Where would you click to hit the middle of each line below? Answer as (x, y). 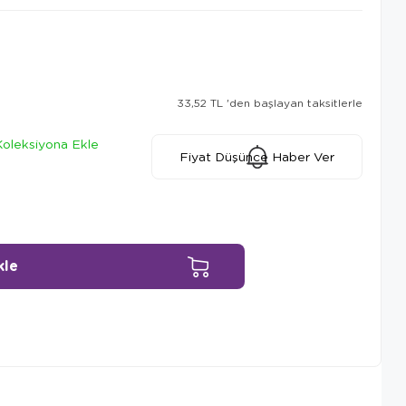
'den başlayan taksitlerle (295, 102)
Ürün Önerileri (112, 343)
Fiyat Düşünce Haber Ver (257, 156)
